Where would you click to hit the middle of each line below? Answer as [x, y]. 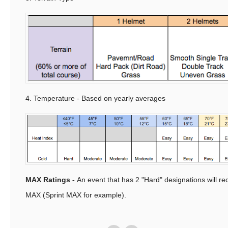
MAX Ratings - [51, 180]
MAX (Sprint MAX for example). [76, 195]
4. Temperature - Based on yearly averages [95, 98]
